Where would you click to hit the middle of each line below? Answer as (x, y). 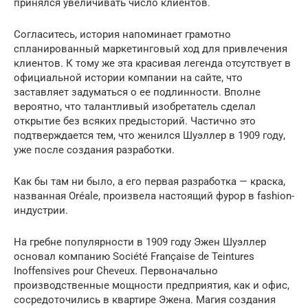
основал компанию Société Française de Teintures (134, 256)
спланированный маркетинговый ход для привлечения (151, 48)
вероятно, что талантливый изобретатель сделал (135, 106)
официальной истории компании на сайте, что (128, 77)
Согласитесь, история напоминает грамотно (122, 34)
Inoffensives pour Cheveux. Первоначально (116, 271)
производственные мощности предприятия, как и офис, (152, 285)
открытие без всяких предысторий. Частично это (135, 121)
